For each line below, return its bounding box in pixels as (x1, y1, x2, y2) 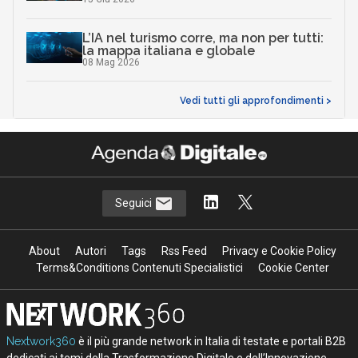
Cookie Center (257, 261, 329, 275)
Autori (74, 245, 106, 258)
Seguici (115, 197, 155, 210)
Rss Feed (161, 245, 207, 258)
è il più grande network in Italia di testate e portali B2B (75, 335, 346, 348)
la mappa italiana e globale (82, 42, 255, 58)
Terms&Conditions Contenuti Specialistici (35, 261, 243, 275)
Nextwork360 (6, 335, 76, 348)
